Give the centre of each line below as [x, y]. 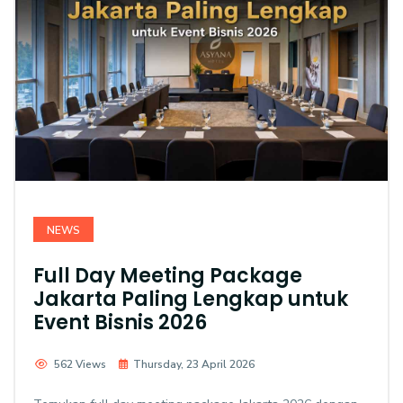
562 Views [80, 365]
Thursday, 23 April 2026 [194, 365]
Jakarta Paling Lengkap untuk [191, 300]
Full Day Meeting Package [168, 276]
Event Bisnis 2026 [120, 323]
